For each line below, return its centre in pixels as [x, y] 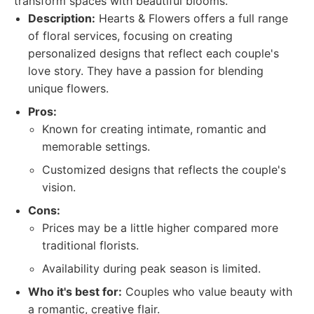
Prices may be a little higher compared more [160, 228]
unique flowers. [68, 88]
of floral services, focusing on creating [130, 36]
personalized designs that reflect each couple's [153, 53]
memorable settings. [96, 146]
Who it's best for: [75, 292]
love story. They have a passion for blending [146, 71]
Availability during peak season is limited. [151, 268]
